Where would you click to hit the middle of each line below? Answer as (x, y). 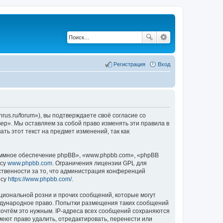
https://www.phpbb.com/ (40, 179)
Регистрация (129, 64)
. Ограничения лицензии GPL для (100, 163)
